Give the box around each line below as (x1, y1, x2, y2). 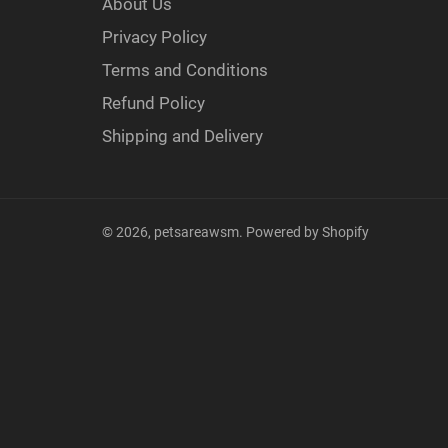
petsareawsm (154, 224, 239, 241)
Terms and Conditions (102, 60, 268, 81)
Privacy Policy (102, 27, 207, 48)
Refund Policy (102, 93, 205, 114)
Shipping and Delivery (102, 126, 263, 147)
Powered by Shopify (246, 224, 369, 241)
